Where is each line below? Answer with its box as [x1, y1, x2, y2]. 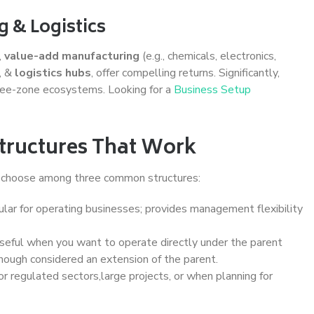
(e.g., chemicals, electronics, [139, 48, 276, 64]
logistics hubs [15, 64, 91, 81]
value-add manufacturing [4, 48, 139, 64]
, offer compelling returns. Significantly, [91, 64, 280, 81]
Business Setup [174, 81, 251, 97]
